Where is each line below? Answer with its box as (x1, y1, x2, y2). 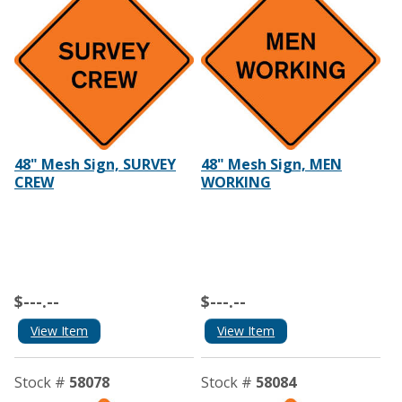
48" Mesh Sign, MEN (200, 153, 342, 174)
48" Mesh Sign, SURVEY (14, 153, 176, 174)
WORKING (200, 171, 271, 192)
